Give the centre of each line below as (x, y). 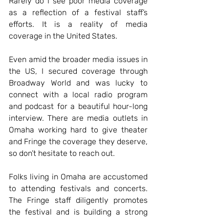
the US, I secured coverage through (78, 71)
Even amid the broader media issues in (78, 59)
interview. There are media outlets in (78, 118)
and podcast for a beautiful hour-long (78, 106)
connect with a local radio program (78, 94)
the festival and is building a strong (78, 212)
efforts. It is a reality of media (78, 24)
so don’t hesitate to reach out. (62, 153)
